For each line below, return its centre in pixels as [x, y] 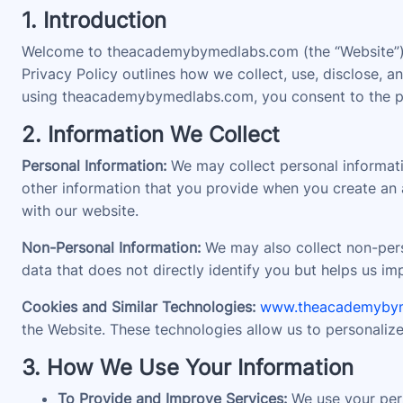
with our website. [80, 210]
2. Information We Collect [151, 134]
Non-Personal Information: [111, 247]
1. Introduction [94, 20]
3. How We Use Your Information [188, 367]
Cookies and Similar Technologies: [139, 307]
